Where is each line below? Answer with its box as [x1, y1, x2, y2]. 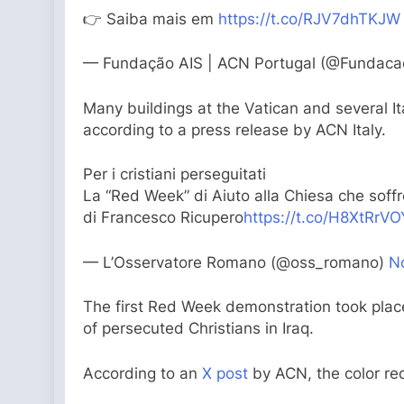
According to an [83, 363, 202, 382]
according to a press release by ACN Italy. [83, 120, 386, 139]
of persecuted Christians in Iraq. [83, 319, 314, 338]
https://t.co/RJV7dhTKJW [218, 9, 400, 28]
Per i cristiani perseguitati [83, 165, 266, 184]
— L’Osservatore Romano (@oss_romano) [83, 252, 389, 271]
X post [202, 363, 248, 382]
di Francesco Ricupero [83, 208, 243, 227]
